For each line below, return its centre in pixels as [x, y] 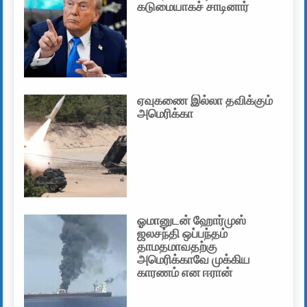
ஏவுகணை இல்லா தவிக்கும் [205, 101]
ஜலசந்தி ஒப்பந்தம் [183, 234]
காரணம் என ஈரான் [185, 273]
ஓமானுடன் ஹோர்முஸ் [192, 221]
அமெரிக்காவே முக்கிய [194, 260]
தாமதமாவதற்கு [177, 247]
